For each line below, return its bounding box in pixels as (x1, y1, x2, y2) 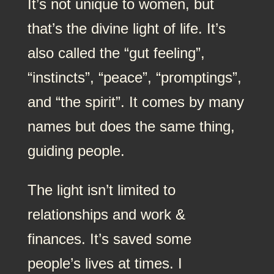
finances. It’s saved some (27, 230, 191, 247)
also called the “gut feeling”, (27, 44, 205, 61)
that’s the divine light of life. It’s (27, 20, 226, 37)
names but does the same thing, (27, 117, 235, 135)
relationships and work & (27, 206, 185, 223)
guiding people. (27, 142, 125, 159)
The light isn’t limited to (27, 181, 176, 198)
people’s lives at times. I (27, 254, 182, 272)
